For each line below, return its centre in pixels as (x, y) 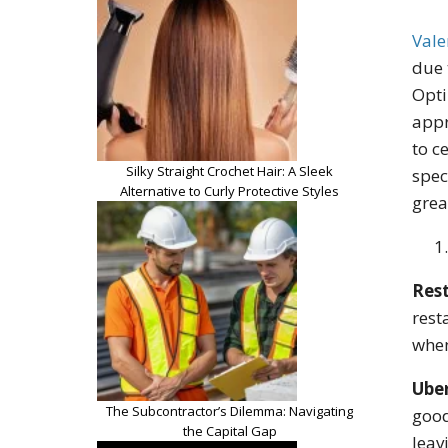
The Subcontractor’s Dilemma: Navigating (229, 410)
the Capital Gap (229, 430)
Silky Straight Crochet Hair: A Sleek (229, 170)
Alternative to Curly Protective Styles (229, 190)
